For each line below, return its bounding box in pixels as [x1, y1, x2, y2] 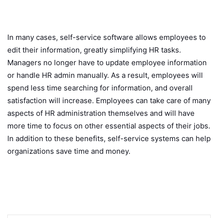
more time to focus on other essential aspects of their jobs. [7, 121, 210, 131]
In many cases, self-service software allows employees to [7, 33, 206, 42]
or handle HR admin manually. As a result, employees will [7, 71, 203, 80]
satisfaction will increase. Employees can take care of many [7, 96, 211, 106]
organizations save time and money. [7, 146, 130, 156]
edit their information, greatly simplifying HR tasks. [7, 45, 181, 55]
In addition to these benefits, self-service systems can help [7, 134, 211, 144]
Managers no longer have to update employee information [7, 58, 207, 68]
